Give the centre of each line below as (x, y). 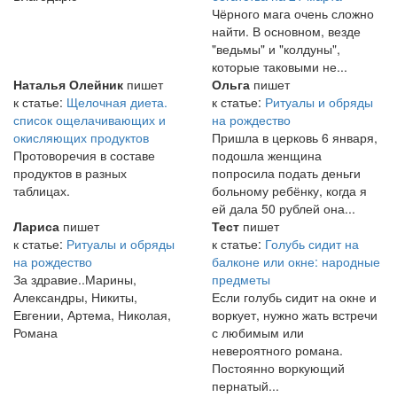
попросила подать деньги (286, 173)
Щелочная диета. (117, 102)
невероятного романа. (277, 350)
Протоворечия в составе (84, 156)
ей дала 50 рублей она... (284, 209)
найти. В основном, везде (286, 31)
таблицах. (42, 191)
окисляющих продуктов (81, 138)
